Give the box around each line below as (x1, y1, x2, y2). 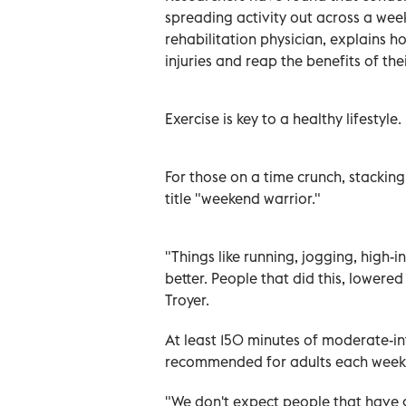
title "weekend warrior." (165, 188, 321, 208)
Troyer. (165, 290, 209, 309)
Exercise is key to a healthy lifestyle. (165, 109, 401, 128)
